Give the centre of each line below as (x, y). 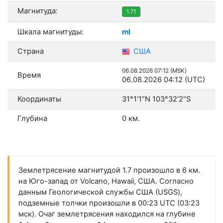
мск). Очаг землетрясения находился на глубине (107, 214)
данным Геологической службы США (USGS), (100, 192)
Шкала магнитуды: (51, 32)
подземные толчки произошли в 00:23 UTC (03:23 (109, 203)
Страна (31, 52)
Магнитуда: (38, 11)
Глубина (32, 119)
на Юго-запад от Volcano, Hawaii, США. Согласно (106, 181)
